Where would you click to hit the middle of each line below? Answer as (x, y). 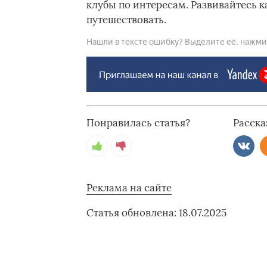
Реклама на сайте (129, 188)
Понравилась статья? (138, 123)
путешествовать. (126, 20)
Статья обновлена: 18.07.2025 (156, 213)
